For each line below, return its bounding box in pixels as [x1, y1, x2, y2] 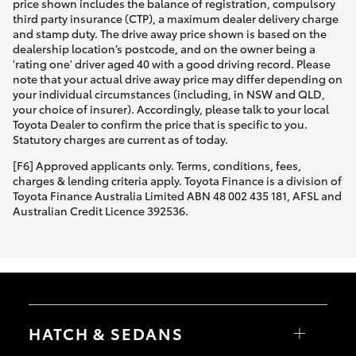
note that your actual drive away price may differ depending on [13, 71, 342, 87]
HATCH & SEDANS [29, 321, 184, 344]
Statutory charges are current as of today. [13, 131, 228, 148]
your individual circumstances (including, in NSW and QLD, [13, 86, 325, 103]
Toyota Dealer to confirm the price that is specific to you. [13, 116, 308, 133]
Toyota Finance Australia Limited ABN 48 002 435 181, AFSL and [13, 188, 342, 204]
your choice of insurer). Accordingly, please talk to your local [13, 101, 329, 118]
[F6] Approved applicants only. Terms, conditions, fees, [13, 157, 301, 174]
